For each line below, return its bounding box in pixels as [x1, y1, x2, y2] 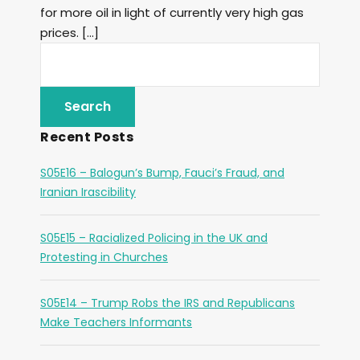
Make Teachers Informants [40, 314, 192, 330]
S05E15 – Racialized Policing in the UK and [40, 230, 268, 246]
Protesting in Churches [40, 249, 168, 265]
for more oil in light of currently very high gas [40, 4, 304, 21]
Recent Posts [40, 128, 133, 146]
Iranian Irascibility [40, 184, 136, 200]
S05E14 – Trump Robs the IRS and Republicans [40, 295, 295, 311]
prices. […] [40, 24, 99, 41]
